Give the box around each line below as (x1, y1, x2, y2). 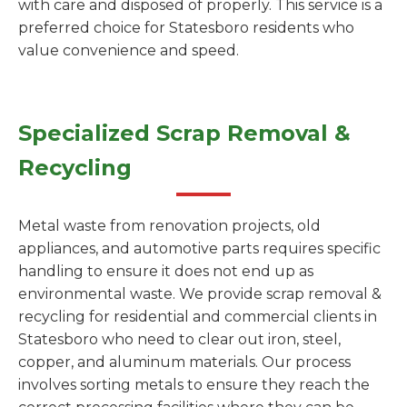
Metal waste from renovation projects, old (18, 217, 321, 234)
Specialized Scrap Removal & (18, 120, 351, 146)
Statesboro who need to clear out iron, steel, (18, 331, 341, 348)
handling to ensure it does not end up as (18, 263, 313, 280)
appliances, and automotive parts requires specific (18, 240, 381, 257)
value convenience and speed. (18, 42, 239, 59)
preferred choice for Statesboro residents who (18, 19, 354, 36)
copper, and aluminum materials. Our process (18, 353, 351, 371)
